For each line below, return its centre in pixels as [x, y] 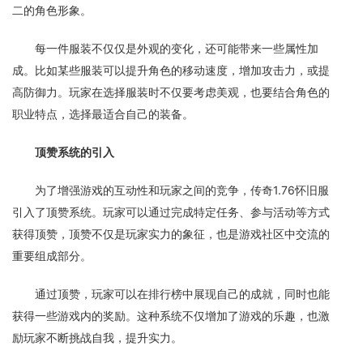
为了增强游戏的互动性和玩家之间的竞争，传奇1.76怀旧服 [182, 190]
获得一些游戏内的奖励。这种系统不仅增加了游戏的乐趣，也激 [171, 316]
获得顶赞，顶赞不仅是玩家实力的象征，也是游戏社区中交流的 [171, 234]
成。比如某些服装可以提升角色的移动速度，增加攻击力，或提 [171, 70]
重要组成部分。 [52, 256]
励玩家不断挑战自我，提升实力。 [97, 337]
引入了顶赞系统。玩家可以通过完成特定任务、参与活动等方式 [171, 212]
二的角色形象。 [52, 10]
